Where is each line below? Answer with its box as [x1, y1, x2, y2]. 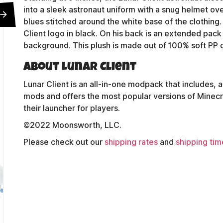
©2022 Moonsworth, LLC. [23, 120, 121, 130]
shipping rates [104, 137, 158, 147]
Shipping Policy [48, 203, 106, 211]
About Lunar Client [23, 62, 136, 74]
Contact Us [48, 169, 89, 177]
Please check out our [23, 137, 105, 147]
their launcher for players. [23, 104, 120, 113]
